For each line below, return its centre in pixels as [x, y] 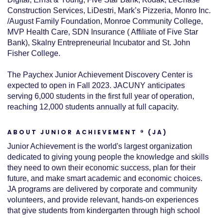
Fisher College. [34, 54]
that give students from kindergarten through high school [104, 211]
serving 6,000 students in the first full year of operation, [101, 96]
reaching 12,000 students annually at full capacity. [93, 107]
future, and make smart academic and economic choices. [105, 179]
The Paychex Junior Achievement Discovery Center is [100, 75]
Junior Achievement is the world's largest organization [100, 146]
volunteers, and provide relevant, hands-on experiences [103, 200]
